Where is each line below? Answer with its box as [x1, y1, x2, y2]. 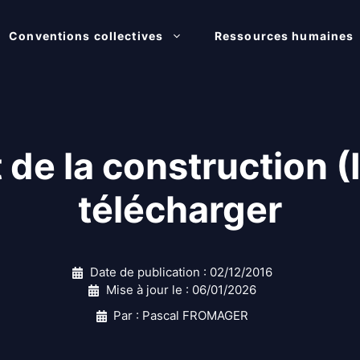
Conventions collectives [9, 29, 164, 43]
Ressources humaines [215, 29, 354, 43]
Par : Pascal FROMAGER [113, 308, 249, 323]
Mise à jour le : [105, 282, 192, 297]
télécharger [78, 187, 282, 231]
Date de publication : [89, 264, 210, 280]
